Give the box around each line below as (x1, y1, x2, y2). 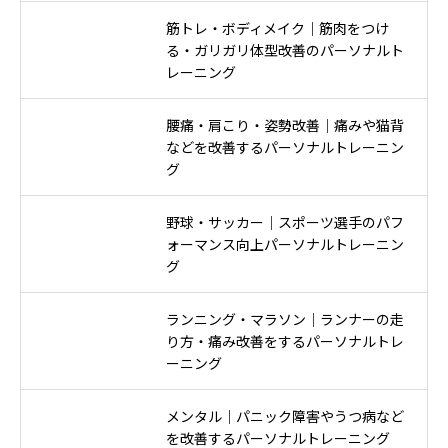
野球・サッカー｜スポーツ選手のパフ (166, 212, 404, 233)
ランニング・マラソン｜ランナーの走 (166, 309, 404, 330)
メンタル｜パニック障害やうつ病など (166, 406, 404, 427)
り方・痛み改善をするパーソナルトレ (166, 331, 404, 352)
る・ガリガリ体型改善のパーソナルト (166, 40, 404, 61)
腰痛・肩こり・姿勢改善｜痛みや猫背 (166, 115, 404, 136)
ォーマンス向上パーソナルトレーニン (166, 234, 404, 255)
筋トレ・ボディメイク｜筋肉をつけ (166, 18, 389, 39)
